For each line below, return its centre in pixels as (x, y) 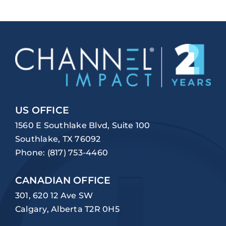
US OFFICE (42, 110)
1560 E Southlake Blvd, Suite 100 (82, 125)
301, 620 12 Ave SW (54, 195)
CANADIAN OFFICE (63, 180)
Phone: (31, 152)
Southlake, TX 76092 (58, 139)
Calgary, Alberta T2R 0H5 (67, 209)
